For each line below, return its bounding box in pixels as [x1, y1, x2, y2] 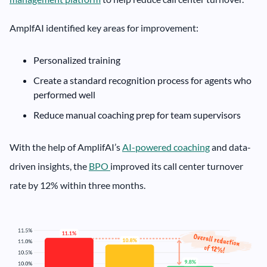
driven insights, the [10, 160, 89, 172]
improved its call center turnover [110, 160, 243, 172]
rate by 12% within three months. [10, 179, 145, 191]
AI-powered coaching [122, 141, 210, 153]
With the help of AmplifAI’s [10, 141, 122, 153]
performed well [33, 89, 95, 101]
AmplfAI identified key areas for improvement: [10, 22, 200, 34]
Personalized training [33, 54, 120, 66]
